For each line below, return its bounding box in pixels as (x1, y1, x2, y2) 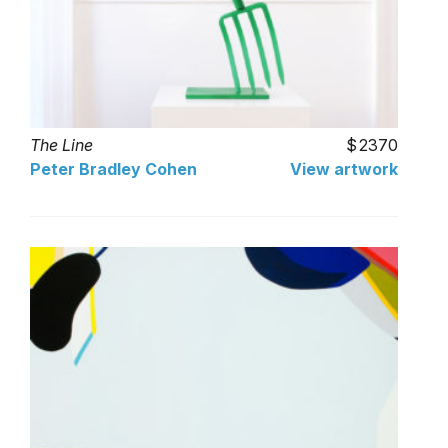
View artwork (290, 159, 398, 179)
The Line (30, 135, 93, 155)
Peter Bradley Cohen (30, 159, 197, 179)
